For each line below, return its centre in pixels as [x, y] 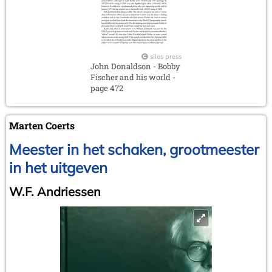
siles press [166, 56]
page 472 [107, 88]
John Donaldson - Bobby [135, 66]
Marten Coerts [42, 125]
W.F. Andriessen [55, 191]
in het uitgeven [58, 167]
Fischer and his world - [133, 77]
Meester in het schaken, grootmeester [134, 149]
